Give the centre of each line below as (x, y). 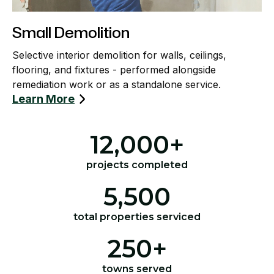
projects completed (137, 165)
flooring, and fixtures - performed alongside (114, 70)
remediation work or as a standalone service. (117, 85)
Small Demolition (71, 33)
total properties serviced (137, 217)
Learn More (43, 99)
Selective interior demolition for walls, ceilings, (119, 55)
